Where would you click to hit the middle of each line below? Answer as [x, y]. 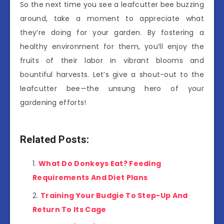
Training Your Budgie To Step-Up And [114, 196]
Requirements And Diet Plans [90, 178]
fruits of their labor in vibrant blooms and [112, 60]
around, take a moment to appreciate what [112, 18]
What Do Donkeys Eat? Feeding [100, 164]
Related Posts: [55, 139]
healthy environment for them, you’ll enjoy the [112, 46]
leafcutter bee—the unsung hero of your [112, 88]
